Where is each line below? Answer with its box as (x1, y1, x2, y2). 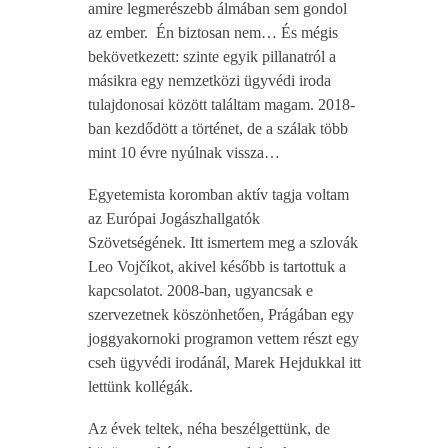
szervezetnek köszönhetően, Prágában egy (87, 306, 354, 323)
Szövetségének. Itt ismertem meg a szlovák (87, 234, 358, 251)
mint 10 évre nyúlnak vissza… (87, 144, 280, 161)
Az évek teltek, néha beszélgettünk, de (87, 420, 330, 437)
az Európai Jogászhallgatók (87, 210, 260, 227)
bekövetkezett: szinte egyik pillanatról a (87, 48, 336, 65)
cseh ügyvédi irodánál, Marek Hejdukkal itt (87, 354, 361, 371)
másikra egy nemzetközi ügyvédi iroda (87, 72, 331, 89)
